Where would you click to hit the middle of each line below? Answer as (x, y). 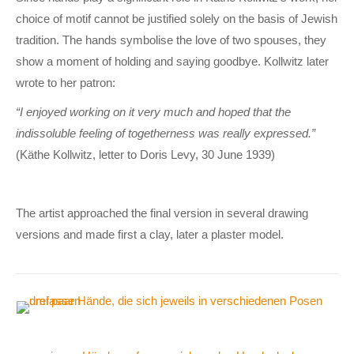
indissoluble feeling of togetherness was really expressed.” (166, 133)
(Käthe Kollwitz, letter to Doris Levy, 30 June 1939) (145, 154)
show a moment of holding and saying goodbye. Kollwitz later (172, 61)
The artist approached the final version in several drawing (162, 213)
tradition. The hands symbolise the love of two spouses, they (171, 40)
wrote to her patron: (66, 82)
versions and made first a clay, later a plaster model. (150, 234)
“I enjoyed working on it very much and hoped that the (153, 111)
